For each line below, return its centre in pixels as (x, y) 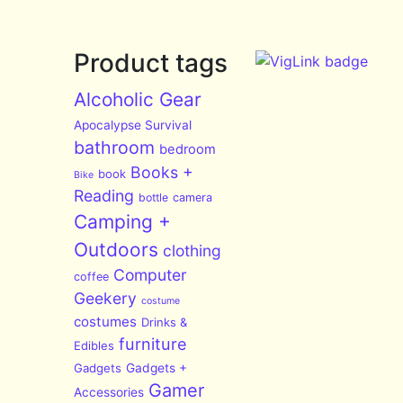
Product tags (151, 63)
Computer (151, 275)
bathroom (115, 148)
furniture (153, 344)
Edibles (94, 346)
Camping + (123, 222)
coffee (92, 277)
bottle (154, 198)
